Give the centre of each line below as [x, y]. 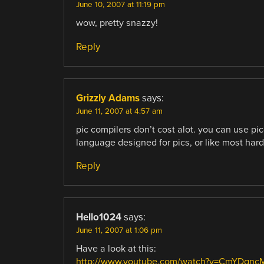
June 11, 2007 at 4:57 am [119, 111]
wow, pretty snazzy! [117, 23]
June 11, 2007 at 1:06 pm [119, 230]
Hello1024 [98, 217]
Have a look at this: [116, 248]
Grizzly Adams [108, 98]
